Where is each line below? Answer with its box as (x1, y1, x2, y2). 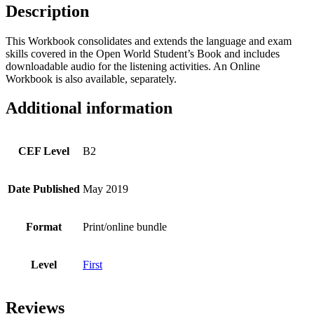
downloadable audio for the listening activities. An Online (6, 60, 260, 72)
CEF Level (18, 145, 69, 158)
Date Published (8, 183, 80, 196)
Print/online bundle (83, 221, 167, 233)
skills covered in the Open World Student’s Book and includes (6, 47, 280, 60)
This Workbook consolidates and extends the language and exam (6, 34, 292, 47)
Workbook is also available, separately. (6, 72, 177, 85)
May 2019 (83, 183, 128, 196)
